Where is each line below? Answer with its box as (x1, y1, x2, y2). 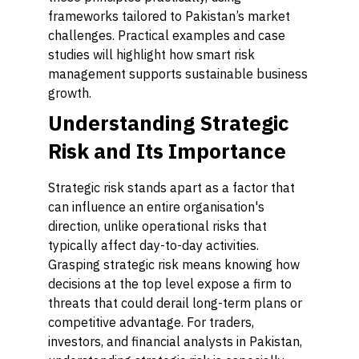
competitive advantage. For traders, (48, 314, 254, 330)
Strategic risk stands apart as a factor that (48, 179, 295, 196)
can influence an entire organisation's (48, 199, 264, 215)
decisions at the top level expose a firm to (48, 276, 292, 292)
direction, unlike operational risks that (48, 218, 267, 234)
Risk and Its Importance (48, 137, 286, 164)
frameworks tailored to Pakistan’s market (48, 8, 290, 24)
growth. (48, 85, 91, 101)
